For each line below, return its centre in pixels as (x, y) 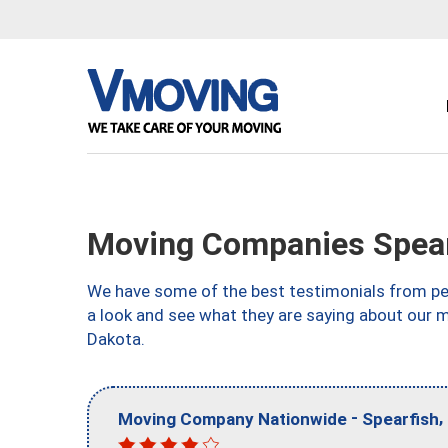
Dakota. (116, 339)
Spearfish (400, 418)
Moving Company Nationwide (232, 418)
